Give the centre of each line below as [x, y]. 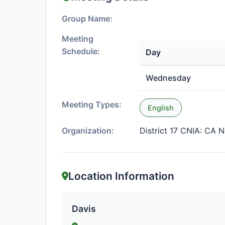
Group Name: [87, 19]
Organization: [88, 131]
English [161, 108]
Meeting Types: [92, 104]
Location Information [121, 176]
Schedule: [81, 51]
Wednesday [168, 78]
